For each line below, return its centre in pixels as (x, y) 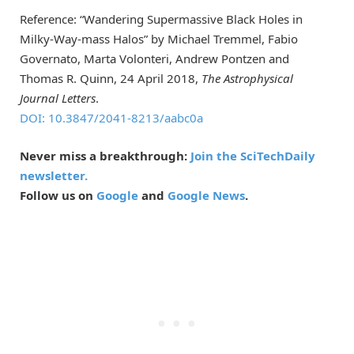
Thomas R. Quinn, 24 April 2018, (111, 78)
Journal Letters (58, 98)
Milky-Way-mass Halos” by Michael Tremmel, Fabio (159, 38)
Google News (206, 195)
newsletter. (54, 175)
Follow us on (58, 195)
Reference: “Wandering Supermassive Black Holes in (161, 19)
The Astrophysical (247, 78)
